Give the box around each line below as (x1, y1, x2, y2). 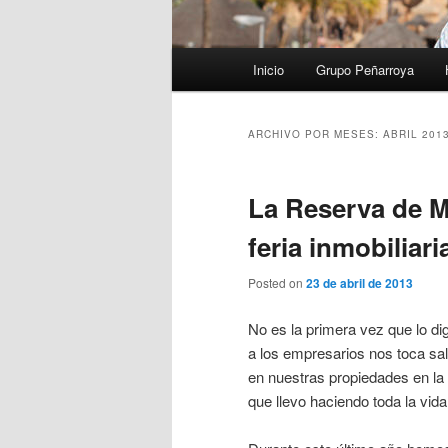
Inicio (253, 60, 285, 80)
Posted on (248, 274, 306, 292)
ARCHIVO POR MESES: (248, 127, 383, 142)
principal (172, 73, 226, 95)
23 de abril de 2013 (306, 274, 413, 293)
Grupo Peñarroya (315, 60, 414, 80)
